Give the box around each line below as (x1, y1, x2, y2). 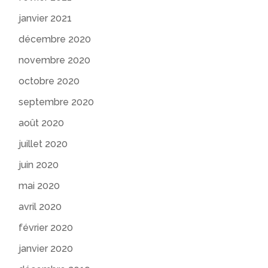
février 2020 (19, 222, 74, 234)
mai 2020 (19, 180, 60, 192)
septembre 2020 (19, 96, 95, 108)
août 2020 (19, 117, 65, 129)
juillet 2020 (19, 138, 68, 150)
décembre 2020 (19, 33, 92, 45)
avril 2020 (19, 201, 62, 213)
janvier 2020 (19, 243, 74, 255)
